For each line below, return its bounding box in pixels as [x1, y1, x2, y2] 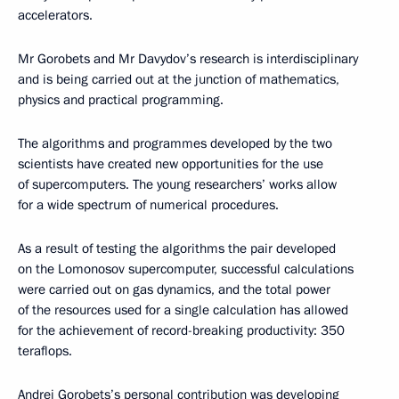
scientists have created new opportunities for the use [18, 155, 323, 173]
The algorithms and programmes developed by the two [18, 134, 332, 152]
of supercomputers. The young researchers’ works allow [18, 175, 337, 193]
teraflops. [18, 342, 72, 360]
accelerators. [18, 6, 93, 24]
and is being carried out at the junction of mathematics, [18, 70, 339, 88]
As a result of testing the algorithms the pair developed [18, 240, 336, 257]
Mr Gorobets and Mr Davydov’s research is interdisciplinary [18, 50, 358, 68]
